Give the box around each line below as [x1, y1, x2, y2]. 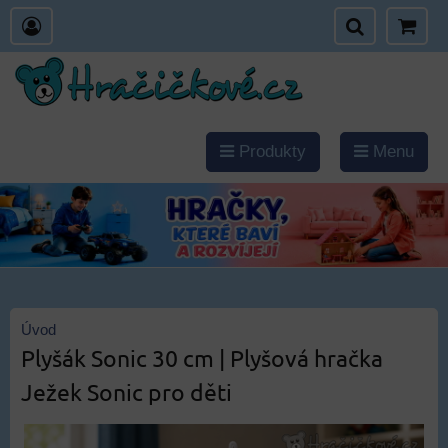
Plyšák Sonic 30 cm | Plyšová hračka [21, 343, 383, 372]
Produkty [234, 142, 306, 161]
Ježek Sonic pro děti [21, 377, 232, 406]
